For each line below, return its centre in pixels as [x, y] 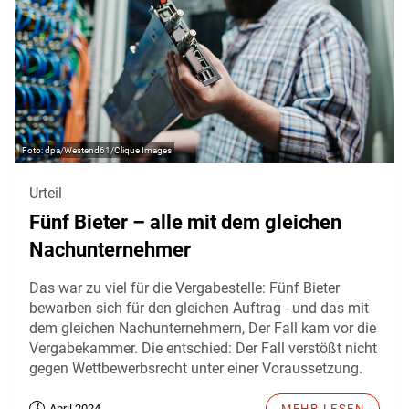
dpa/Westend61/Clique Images [108, 150]
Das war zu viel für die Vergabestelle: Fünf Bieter [184, 288]
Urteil [46, 193]
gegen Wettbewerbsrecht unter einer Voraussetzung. [196, 368]
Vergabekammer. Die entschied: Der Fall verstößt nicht [203, 348]
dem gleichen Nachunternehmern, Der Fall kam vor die [203, 328]
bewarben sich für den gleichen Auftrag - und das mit [199, 308]
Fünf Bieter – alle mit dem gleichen [185, 222]
